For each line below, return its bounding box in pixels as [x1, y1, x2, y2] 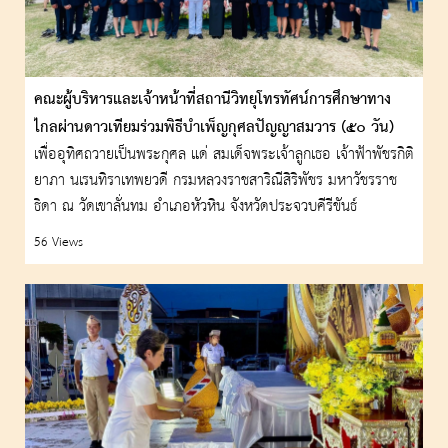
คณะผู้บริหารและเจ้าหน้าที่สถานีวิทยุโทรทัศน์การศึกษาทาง [34, 85, 391, 116]
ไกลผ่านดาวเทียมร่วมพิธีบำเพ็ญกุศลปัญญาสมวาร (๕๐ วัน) [34, 113, 394, 144]
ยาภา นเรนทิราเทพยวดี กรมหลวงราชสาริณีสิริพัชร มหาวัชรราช [34, 166, 397, 197]
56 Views [34, 230, 83, 256]
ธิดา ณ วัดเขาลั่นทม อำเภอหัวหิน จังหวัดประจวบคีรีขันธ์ [34, 192, 357, 223]
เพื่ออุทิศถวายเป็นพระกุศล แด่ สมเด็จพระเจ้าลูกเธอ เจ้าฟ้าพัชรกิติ [34, 140, 414, 171]
